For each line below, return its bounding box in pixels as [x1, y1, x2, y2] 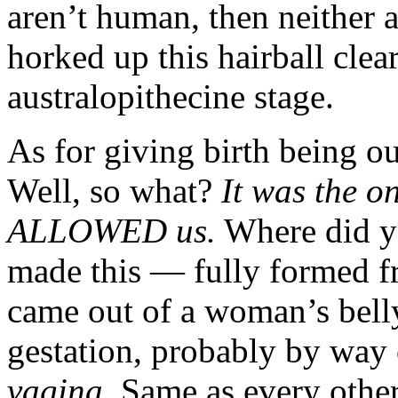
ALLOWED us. [7, 211, 216, 250]
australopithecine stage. [7, 76, 334, 115]
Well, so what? [7, 171, 221, 210]
